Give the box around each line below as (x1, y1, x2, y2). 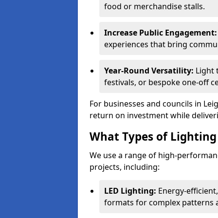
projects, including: (90, 162, 160, 172)
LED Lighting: (104, 185, 156, 196)
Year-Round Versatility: (104, 65, 194, 76)
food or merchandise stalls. (104, 1, 205, 12)
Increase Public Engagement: (104, 27, 217, 38)
